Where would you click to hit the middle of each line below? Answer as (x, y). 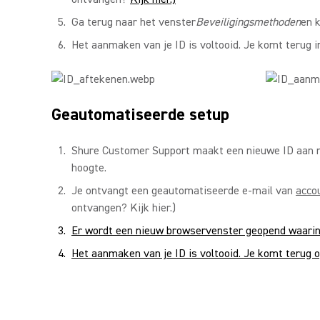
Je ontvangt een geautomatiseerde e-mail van (184, 191)
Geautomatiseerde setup (140, 115)
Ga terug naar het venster (134, 22)
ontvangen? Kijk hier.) (124, 208)
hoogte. (89, 168)
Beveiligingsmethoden (248, 22)
